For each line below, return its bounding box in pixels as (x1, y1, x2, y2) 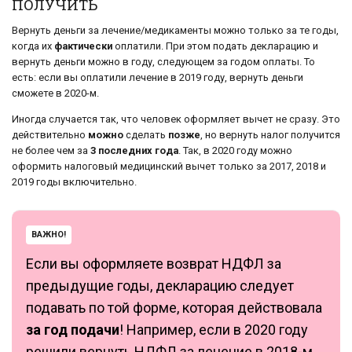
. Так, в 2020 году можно (178, 144, 292, 156)
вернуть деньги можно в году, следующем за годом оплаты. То (12, 55, 315, 68)
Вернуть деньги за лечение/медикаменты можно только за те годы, (12, 24, 339, 36)
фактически (54, 39, 112, 52)
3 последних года (90, 144, 178, 156)
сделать (123, 128, 168, 141)
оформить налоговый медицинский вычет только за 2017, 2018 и (12, 159, 326, 172)
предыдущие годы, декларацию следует (26, 277, 294, 294)
